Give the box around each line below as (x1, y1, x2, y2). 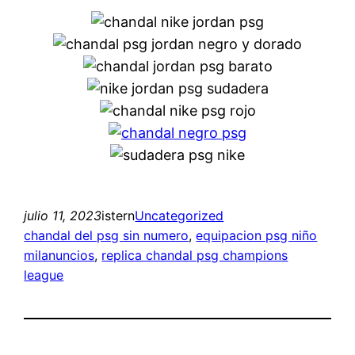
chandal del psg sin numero (24, 227, 189, 243)
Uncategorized (135, 207, 224, 223)
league (24, 266, 64, 283)
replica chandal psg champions (101, 246, 288, 263)
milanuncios (24, 246, 95, 263)
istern (101, 207, 136, 223)
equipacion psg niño (196, 227, 318, 243)
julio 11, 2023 (24, 207, 102, 223)
